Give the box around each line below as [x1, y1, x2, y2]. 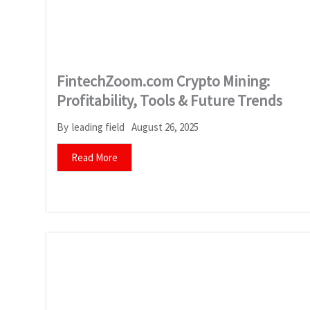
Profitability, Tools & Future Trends [57, 90, 282, 110]
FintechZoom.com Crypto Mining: [57, 71, 270, 91]
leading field [72, 120, 125, 134]
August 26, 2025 [131, 120, 199, 134]
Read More [71, 150, 118, 164]
